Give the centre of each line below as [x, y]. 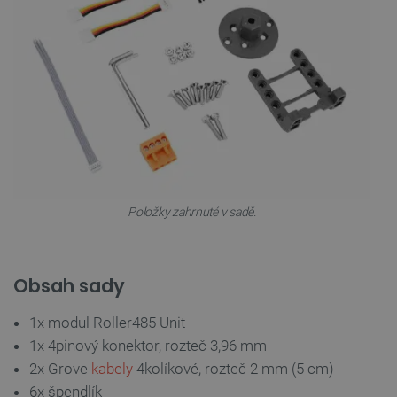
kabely [112, 368]
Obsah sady [69, 285]
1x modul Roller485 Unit [107, 322]
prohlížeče [360, 171]
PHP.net [261, 158]
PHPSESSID [121, 158]
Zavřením [360, 158]
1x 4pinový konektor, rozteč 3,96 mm [148, 345]
